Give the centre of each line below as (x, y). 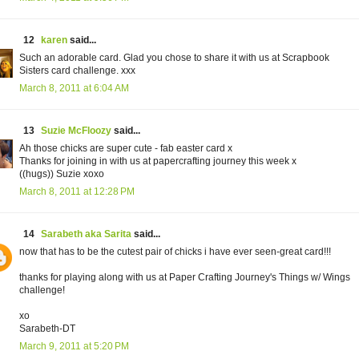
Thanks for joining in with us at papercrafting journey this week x (158, 161)
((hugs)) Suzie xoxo (62, 174)
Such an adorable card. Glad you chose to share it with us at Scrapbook (174, 58)
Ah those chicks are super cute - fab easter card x (126, 149)
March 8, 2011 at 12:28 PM (77, 192)
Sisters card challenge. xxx (77, 71)
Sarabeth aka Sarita (86, 234)
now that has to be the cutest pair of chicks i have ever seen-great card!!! (175, 252)
